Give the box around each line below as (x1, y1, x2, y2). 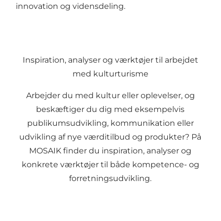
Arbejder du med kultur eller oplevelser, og (26, 91, 195, 101)
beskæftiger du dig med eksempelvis (36, 105, 185, 114)
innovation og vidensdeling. (16, 1, 125, 11)
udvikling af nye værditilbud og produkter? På (19, 132, 202, 142)
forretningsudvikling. (69, 174, 152, 184)
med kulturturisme (72, 69, 148, 79)
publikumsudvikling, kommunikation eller (27, 118, 194, 128)
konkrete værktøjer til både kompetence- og (21, 160, 199, 170)
